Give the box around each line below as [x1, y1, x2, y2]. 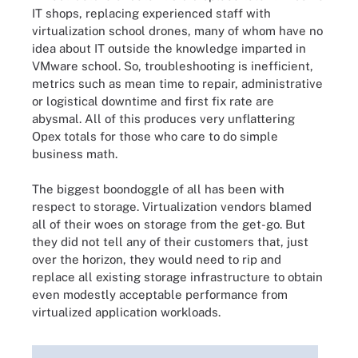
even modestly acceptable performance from [32, 288, 288, 301]
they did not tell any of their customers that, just [32, 235, 308, 249]
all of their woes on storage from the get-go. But [32, 217, 305, 231]
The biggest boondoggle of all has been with [32, 182, 284, 196]
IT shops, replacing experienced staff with [32, 6, 271, 20]
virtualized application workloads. [32, 305, 221, 319]
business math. [32, 146, 117, 161]
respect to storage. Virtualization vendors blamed [32, 200, 312, 213]
